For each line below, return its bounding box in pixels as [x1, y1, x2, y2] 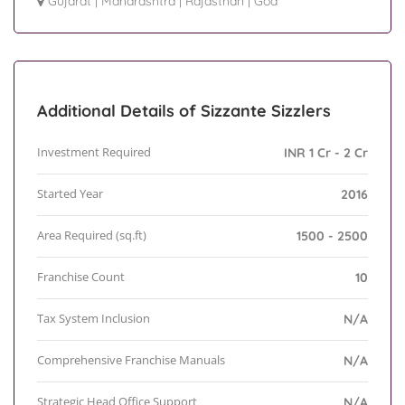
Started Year [37, 185, 103, 202]
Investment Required [37, 144, 151, 161]
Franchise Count [37, 268, 125, 286]
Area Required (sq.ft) [37, 227, 146, 244]
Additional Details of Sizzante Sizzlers [37, 100, 331, 122]
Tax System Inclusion [37, 310, 150, 327]
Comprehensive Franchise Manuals [37, 352, 225, 369]
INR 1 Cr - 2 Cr [284, 145, 368, 162]
